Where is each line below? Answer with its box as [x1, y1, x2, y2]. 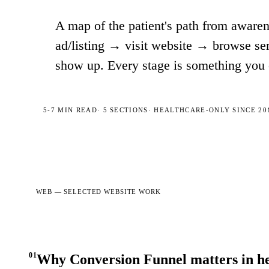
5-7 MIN [43, 106, 74, 113]
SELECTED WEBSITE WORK [64, 188, 161, 195]
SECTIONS [107, 106, 148, 113]
